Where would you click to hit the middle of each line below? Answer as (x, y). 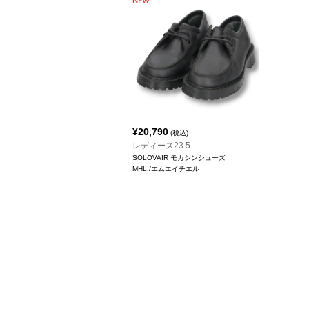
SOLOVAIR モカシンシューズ (179, 157)
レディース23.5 (161, 145)
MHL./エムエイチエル (166, 168)
